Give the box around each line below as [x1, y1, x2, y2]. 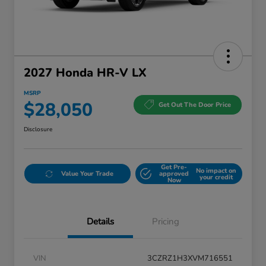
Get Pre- [161, 163, 188, 172]
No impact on [195, 166, 236, 175]
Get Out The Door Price [159, 100, 231, 109]
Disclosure [24, 125, 52, 134]
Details [87, 216, 114, 228]
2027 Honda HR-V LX [24, 65, 147, 81]
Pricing [152, 216, 179, 228]
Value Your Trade [61, 169, 113, 179]
